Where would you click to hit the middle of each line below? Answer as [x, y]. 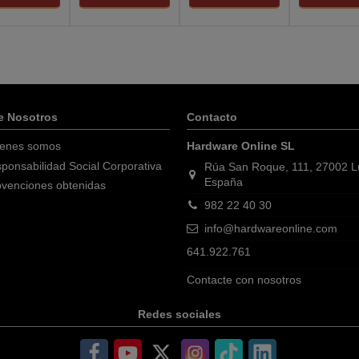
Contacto [212, 117]
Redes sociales [179, 315]
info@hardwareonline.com [271, 229]
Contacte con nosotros [244, 280]
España [224, 182]
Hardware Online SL [241, 146]
